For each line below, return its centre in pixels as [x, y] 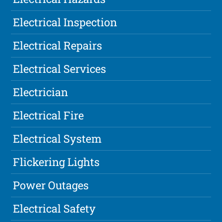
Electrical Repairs [58, 46]
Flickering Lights [56, 162]
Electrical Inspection [65, 22]
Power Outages [51, 185]
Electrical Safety [55, 209]
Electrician [41, 92]
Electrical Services [60, 69]
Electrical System [57, 139]
